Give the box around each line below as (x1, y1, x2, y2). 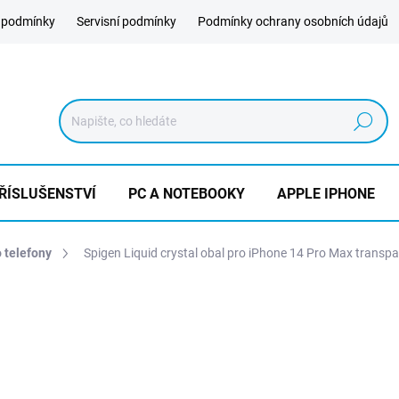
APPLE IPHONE (277, 185, 375, 202)
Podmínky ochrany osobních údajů (198, 14, 388, 28)
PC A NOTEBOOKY (128, 185, 245, 202)
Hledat (345, 114, 382, 129)
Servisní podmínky (77, 14, 176, 28)
